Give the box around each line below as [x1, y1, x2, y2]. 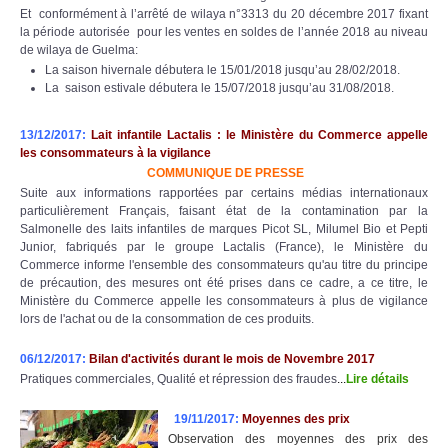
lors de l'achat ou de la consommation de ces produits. [20, 311, 314, 326]
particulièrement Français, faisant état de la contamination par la [20, 203, 428, 218]
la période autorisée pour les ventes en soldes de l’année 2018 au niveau [20, 24, 428, 39]
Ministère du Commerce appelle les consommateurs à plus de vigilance [20, 293, 428, 308]
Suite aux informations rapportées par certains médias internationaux [20, 185, 428, 200]
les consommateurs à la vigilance [20, 145, 211, 160]
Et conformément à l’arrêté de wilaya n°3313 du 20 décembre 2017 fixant [20, 6, 428, 21]
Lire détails [346, 371, 409, 386]
